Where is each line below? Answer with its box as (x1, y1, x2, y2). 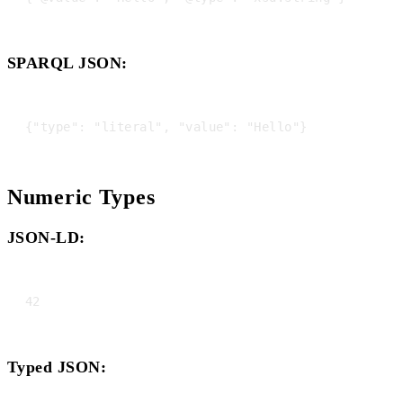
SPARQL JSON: (7, 53, 128, 72)
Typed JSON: (7, 357, 107, 376)
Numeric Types (7, 184, 156, 209)
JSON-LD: (7, 228, 85, 246)
